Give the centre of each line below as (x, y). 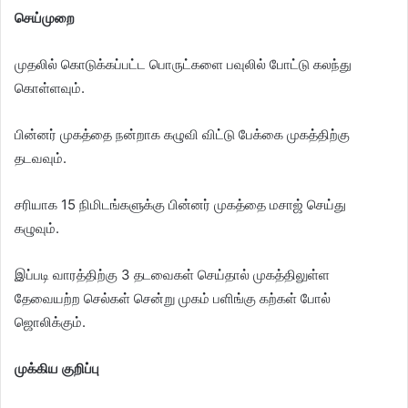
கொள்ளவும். (50, 88)
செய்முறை (45, 18)
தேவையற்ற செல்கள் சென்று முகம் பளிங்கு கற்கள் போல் (173, 298)
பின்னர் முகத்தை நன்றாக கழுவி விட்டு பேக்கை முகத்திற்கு (182, 134)
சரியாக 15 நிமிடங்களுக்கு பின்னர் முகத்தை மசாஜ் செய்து (180, 204)
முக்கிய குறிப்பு (57, 368)
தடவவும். (41, 158)
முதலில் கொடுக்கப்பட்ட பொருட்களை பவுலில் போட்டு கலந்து (183, 64)
